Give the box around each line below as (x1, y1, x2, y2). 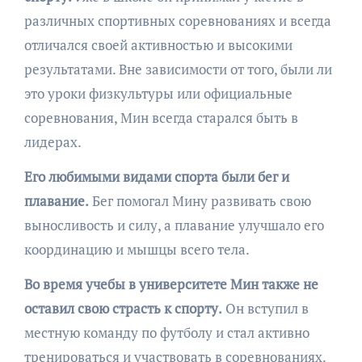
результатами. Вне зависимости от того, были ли (23, 60, 332, 78)
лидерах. (23, 133, 82, 151)
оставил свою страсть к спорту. (23, 299, 222, 318)
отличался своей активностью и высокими (23, 36, 293, 54)
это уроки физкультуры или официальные (23, 84, 293, 103)
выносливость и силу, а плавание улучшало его (23, 216, 324, 234)
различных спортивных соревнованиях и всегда (23, 11, 331, 30)
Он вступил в (221, 299, 309, 318)
